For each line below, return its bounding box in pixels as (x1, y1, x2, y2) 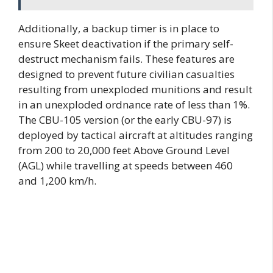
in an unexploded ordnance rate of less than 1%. (18, 97, 250, 112)
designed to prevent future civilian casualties (18, 67, 235, 82)
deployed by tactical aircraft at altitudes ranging (18, 128, 253, 143)
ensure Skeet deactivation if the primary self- (18, 37, 233, 51)
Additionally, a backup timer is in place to (18, 21, 219, 36)
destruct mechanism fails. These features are (18, 52, 235, 66)
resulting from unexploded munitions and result (18, 82, 252, 97)
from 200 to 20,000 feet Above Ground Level (18, 143, 230, 158)
